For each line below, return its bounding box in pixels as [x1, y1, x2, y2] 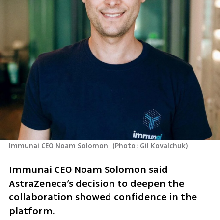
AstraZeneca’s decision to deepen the [8, 176, 184, 191]
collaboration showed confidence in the [8, 190, 197, 205]
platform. [8, 204, 55, 219]
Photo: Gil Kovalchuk [115, 140, 186, 151]
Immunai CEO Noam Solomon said [8, 163, 168, 177]
